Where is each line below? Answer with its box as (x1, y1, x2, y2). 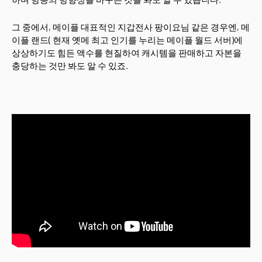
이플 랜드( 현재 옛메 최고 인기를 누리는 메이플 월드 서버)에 (12, 35, 243, 45)
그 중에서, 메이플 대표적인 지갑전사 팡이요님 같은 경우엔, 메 (12, 22, 250, 32)
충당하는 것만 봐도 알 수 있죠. (12, 60, 128, 71)
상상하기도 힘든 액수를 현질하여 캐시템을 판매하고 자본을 (12, 47, 242, 58)
